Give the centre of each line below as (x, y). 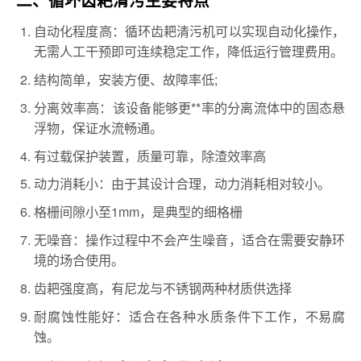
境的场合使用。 (79, 260)
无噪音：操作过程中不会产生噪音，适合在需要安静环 (190, 240)
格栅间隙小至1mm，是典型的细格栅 (139, 212)
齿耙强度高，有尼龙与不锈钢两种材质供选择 (163, 287)
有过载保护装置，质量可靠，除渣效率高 (150, 155)
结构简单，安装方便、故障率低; (126, 79)
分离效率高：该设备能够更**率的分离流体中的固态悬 (190, 107)
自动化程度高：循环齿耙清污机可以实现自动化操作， (190, 31)
